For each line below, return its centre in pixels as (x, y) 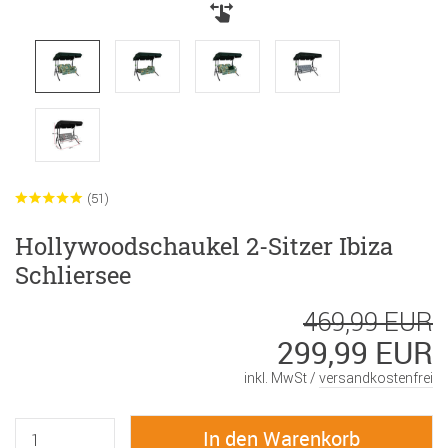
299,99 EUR (355, 352)
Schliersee (73, 274)
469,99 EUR (368, 321)
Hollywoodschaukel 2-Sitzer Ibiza (204, 245)
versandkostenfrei (376, 377)
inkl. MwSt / (281, 377)
